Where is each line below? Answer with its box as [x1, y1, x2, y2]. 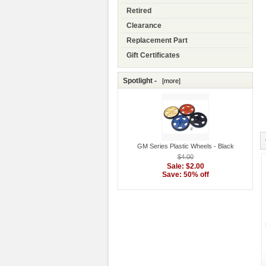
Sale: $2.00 [166, 162, 204, 171]
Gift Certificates [126, 51, 180, 60]
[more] [158, 77, 180, 85]
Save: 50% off [161, 170, 209, 179]
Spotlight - [122, 77, 159, 85]
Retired [126, 7, 151, 15]
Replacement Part [126, 36, 188, 45]
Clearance [126, 21, 161, 30]
